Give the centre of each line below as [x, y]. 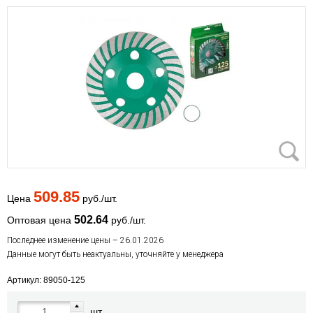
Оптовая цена [41, 220]
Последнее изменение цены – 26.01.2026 [85, 241]
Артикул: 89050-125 [46, 281]
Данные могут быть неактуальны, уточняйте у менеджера [115, 255]
